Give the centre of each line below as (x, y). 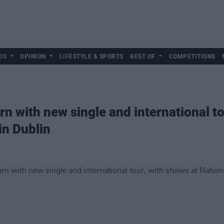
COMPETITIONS (192, 56)
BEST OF (143, 56)
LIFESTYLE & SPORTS (91, 56)
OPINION (33, 56)
